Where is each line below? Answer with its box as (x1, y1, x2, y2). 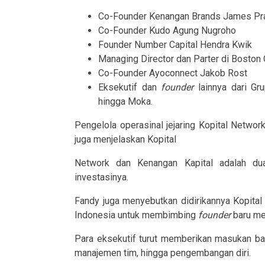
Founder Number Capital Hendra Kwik (98, 38, 252, 50)
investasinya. (75, 171, 128, 183)
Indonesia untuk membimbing (75, 209, 198, 221)
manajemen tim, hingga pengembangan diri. (75, 247, 251, 258)
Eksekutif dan (98, 81, 161, 93)
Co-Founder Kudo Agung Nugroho (98, 24, 236, 36)
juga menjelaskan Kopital (75, 133, 176, 145)
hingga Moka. (98, 95, 153, 107)
